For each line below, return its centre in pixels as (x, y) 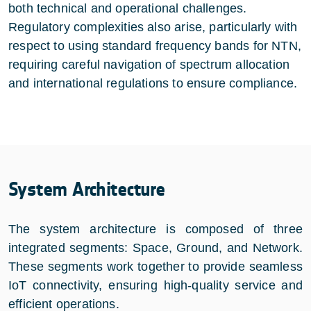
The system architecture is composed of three (155, 229)
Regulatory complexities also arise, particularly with (153, 27)
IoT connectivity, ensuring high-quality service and (155, 285)
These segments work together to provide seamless (155, 266)
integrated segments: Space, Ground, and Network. (155, 247)
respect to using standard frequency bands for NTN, (155, 45)
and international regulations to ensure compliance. (153, 83)
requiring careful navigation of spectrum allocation (149, 64)
